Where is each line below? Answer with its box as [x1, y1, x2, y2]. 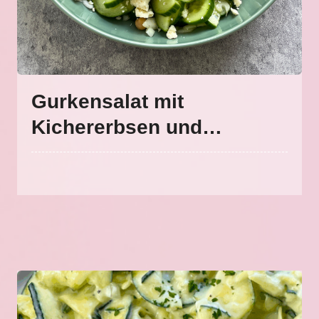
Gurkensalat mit [31, 90, 184, 113]
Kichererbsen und [31, 116, 203, 138]
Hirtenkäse [31, 142, 135, 164]
